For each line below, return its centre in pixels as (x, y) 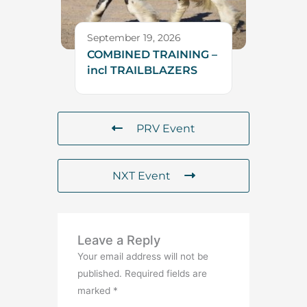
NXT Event (141, 175)
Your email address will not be (143, 256)
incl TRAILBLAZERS (142, 70)
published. (100, 273)
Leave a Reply (119, 240)
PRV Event (166, 128)
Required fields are (166, 273)
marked (96, 290)
